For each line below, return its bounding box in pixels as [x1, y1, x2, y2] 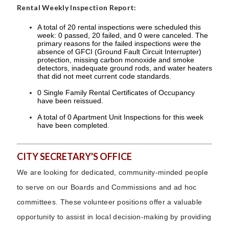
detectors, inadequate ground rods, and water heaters [37, 64, 212, 72]
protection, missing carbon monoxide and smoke [37, 56, 194, 64]
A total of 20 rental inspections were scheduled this [37, 23, 201, 31]
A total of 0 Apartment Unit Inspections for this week [37, 113, 203, 121]
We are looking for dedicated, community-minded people [17, 168, 208, 176]
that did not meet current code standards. [37, 72, 171, 80]
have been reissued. [37, 97, 103, 105]
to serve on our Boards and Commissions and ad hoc [17, 183, 197, 191]
